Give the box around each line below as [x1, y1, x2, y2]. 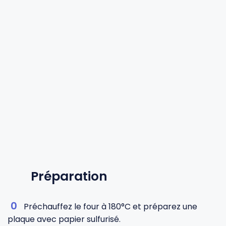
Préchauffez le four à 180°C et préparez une [24, 201, 197, 212]
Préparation [31, 167, 108, 185]
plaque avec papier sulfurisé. [8, 213, 121, 225]
